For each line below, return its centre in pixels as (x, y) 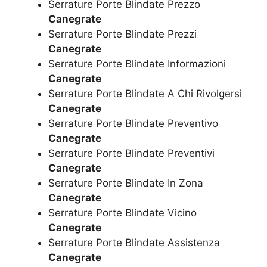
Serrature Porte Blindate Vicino (122, 212)
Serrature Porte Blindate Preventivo (133, 123)
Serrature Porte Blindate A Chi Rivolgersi (145, 93)
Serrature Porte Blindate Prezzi (122, 34)
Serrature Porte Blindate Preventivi (131, 153)
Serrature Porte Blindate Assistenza (134, 242)
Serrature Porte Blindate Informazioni (137, 63)
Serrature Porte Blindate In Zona (126, 183)
